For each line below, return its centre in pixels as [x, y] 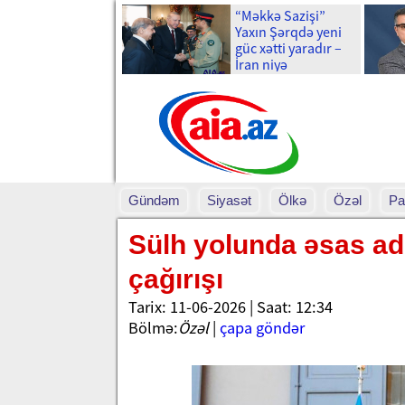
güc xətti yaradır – [288, 48]
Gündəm [154, 200]
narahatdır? [271, 80]
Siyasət [229, 200]
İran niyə [261, 64]
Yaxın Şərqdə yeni [288, 32]
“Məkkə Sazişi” [280, 15]
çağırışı [176, 279]
